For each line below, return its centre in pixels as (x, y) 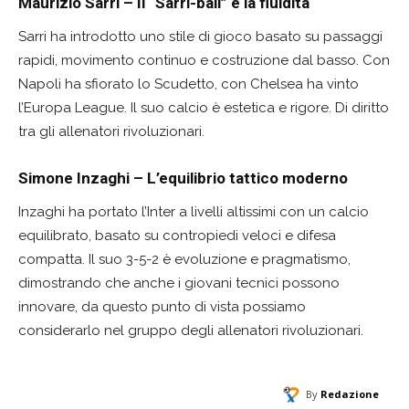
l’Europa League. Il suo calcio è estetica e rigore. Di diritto (204, 107)
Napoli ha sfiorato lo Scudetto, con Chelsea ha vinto (189, 84)
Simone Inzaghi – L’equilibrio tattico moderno (183, 178)
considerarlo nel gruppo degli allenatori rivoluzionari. (191, 330)
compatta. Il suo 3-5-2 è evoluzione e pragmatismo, (184, 259)
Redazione (350, 393)
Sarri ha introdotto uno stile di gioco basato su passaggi (200, 36)
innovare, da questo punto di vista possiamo (162, 306)
